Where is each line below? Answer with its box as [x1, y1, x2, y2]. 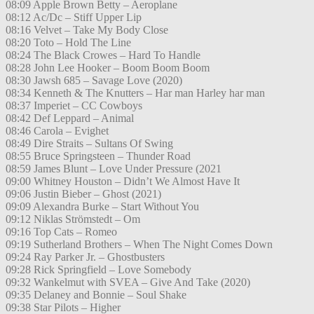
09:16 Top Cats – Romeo [6, 226, 117, 238]
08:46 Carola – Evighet [6, 125, 109, 137]
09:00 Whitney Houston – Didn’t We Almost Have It [6, 175, 240, 188]
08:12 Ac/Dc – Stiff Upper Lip [6, 11, 142, 24]
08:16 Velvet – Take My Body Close [6, 24, 168, 36]
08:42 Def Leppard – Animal [6, 112, 134, 125]
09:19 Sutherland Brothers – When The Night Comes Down [6, 238, 273, 251]
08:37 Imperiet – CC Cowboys [6, 100, 142, 112]
